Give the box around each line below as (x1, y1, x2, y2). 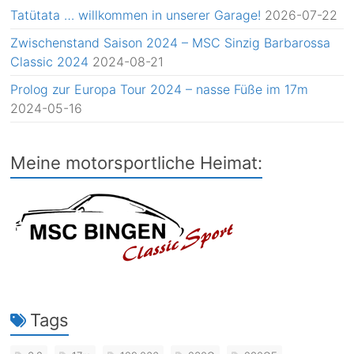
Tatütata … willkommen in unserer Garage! (10, 7, 262, 24)
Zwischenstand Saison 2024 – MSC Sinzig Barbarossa (10, 35, 331, 51)
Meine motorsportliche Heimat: (10, 153, 263, 174)
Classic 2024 (10, 54, 89, 70)
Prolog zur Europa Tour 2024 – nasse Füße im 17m (10, 81, 309, 98)
